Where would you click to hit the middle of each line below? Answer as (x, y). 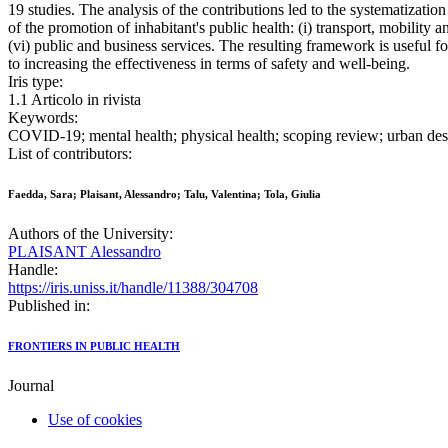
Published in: (49, 306)
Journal (31, 386)
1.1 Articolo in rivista (74, 100)
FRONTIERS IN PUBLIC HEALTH (94, 346)
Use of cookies (95, 420)
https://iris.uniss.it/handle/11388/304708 (133, 288)
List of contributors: (70, 154)
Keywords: (43, 118)
